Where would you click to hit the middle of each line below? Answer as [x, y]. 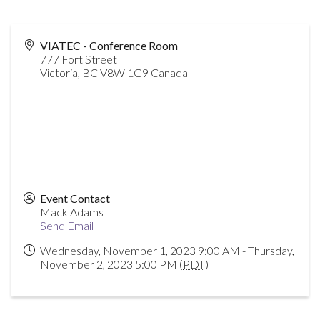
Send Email [67, 225]
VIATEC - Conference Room [109, 45]
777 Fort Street [79, 59]
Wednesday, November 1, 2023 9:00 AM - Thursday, [167, 250]
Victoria [59, 72]
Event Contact [75, 198]
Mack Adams [72, 212]
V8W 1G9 [124, 72]
